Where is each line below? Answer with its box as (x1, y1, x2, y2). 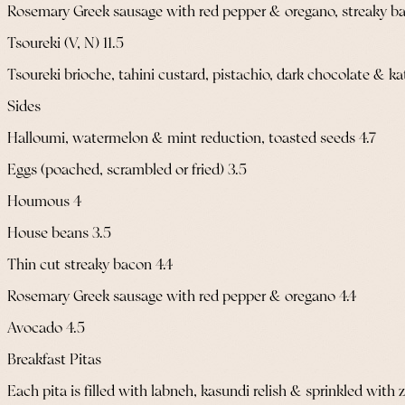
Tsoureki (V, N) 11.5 (7, 35, 124, 52)
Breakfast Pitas (7, 352, 101, 368)
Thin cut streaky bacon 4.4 (7, 257, 173, 273)
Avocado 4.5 (7, 320, 85, 336)
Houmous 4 (7, 193, 81, 210)
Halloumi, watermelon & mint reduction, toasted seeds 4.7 (7, 130, 376, 146)
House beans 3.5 (7, 225, 111, 241)
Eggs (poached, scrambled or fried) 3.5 (7, 162, 247, 178)
